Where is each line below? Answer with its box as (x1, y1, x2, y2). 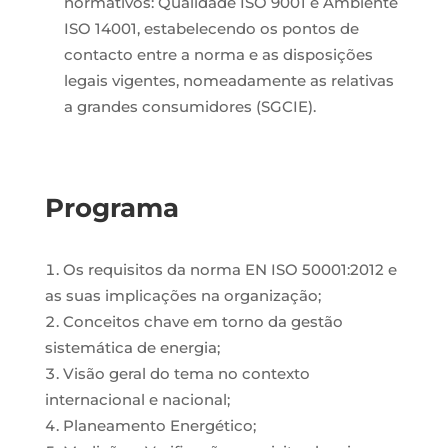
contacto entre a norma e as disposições (63, 45, 373, 64)
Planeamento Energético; (62, 416, 256, 435)
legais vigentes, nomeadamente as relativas (63, 71, 394, 90)
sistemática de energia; (44, 338, 220, 357)
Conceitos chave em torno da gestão (62, 312, 343, 331)
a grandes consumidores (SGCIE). (63, 97, 316, 116)
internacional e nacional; (44, 390, 230, 409)
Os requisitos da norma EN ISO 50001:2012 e (62, 260, 397, 279)
